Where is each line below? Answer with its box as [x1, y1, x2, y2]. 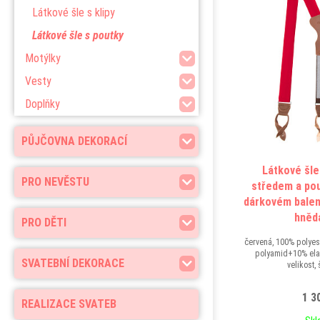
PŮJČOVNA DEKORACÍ [21, 134, 127, 148]
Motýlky [25, 51, 61, 65]
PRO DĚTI [21, 216, 66, 229]
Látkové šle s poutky [32, 29, 124, 42]
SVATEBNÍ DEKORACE [21, 256, 124, 270]
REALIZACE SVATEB [21, 297, 116, 311]
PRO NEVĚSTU [21, 175, 89, 189]
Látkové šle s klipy [32, 6, 115, 19]
